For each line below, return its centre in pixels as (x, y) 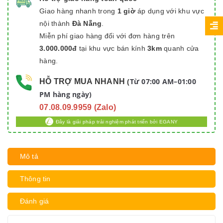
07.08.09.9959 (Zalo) (78, 107)
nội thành (56, 23)
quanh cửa (180, 48)
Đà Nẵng (87, 23)
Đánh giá (35, 201)
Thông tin (35, 178)
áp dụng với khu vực (169, 11)
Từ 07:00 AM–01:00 (163, 81)
